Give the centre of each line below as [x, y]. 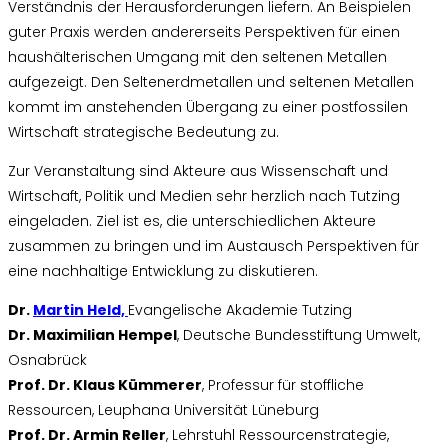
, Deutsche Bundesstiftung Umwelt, [298, 335]
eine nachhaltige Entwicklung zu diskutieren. [163, 271]
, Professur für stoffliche [283, 385]
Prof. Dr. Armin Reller [87, 435]
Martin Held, [80, 310]
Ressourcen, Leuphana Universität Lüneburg [163, 410]
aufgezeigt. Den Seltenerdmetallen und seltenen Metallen [211, 82]
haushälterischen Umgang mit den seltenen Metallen [197, 57]
